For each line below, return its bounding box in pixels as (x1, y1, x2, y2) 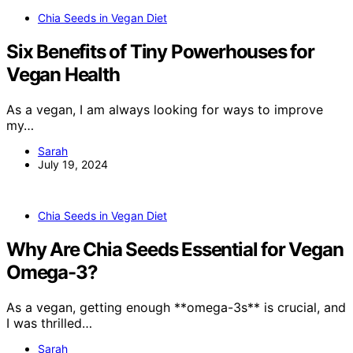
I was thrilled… (6, 314, 92, 331)
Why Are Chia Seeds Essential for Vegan (6, 237, 344, 261)
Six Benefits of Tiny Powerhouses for (6, 40, 314, 64)
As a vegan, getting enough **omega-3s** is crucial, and (6, 299, 346, 315)
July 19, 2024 (38, 158, 108, 171)
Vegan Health (6, 63, 120, 87)
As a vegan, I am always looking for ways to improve (6, 102, 323, 117)
